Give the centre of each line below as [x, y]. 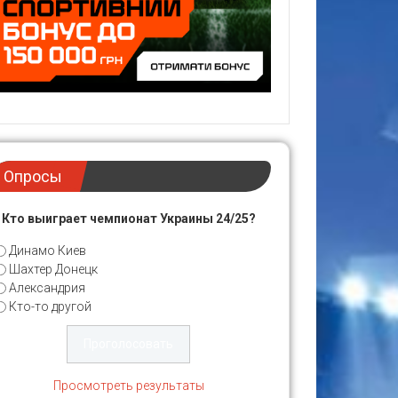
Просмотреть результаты [128, 385]
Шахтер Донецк [53, 269]
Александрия [47, 287]
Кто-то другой [50, 306]
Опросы [33, 176]
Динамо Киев [48, 250]
